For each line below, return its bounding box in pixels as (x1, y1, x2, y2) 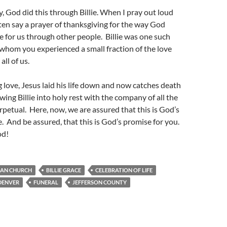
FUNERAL (33, 179, 58, 185)
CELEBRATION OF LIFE (95, 167, 153, 173)
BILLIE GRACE (46, 167, 81, 173)
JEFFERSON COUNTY (72, 179, 127, 185)
